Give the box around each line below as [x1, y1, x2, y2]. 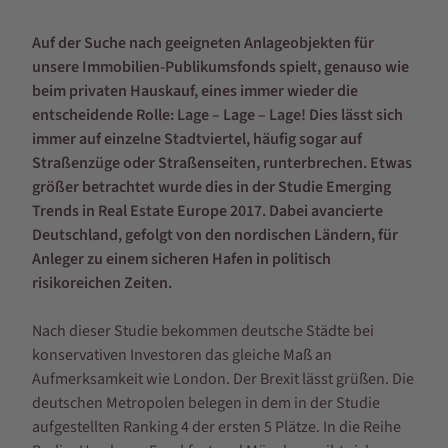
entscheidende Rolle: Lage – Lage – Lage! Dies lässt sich [32, 104, 403, 126]
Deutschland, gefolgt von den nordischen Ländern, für [32, 224, 398, 246]
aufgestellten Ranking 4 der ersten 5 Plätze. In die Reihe [32, 416, 401, 438]
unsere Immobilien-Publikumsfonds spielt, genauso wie [32, 56, 409, 78]
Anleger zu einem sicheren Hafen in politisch [32, 248, 331, 270]
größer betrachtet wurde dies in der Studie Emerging [32, 176, 391, 198]
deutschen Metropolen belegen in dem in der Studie [32, 392, 380, 414]
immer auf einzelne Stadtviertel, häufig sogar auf [32, 128, 362, 150]
